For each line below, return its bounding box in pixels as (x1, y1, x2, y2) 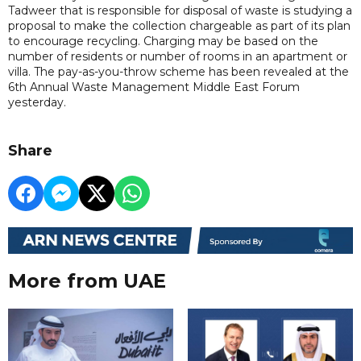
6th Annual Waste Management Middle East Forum (8, 80, 300, 94)
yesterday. (8, 95, 66, 110)
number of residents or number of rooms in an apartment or (8, 49, 347, 64)
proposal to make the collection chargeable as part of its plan (8, 19, 351, 33)
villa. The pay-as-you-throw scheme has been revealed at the (8, 64, 349, 79)
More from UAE (8, 269, 166, 293)
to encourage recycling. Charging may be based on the (8, 34, 318, 48)
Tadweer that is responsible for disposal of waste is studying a (8, 3, 352, 18)
